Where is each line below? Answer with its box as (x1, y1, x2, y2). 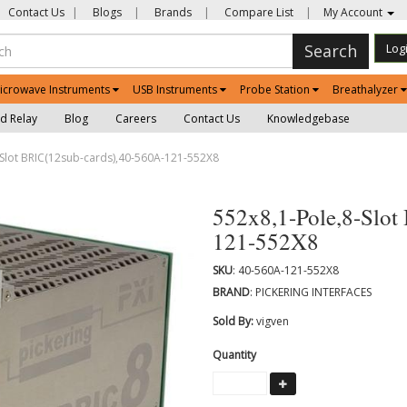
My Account (323, 5, 385, 20)
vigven (256, 313, 289, 329)
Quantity (213, 347, 256, 362)
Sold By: (213, 313, 256, 329)
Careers (115, 110, 156, 126)
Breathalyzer (332, 81, 398, 97)
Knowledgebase (267, 110, 350, 126)
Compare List (222, 5, 293, 20)
